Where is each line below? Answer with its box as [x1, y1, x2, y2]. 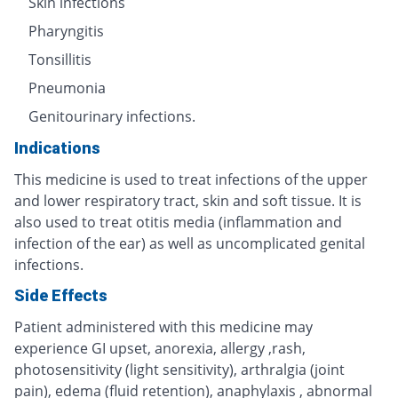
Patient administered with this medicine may [14, 316, 313, 337]
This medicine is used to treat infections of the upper [14, 169, 368, 189]
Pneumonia [28, 77, 106, 98]
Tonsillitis [28, 49, 92, 69]
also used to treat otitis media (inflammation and [14, 211, 342, 232]
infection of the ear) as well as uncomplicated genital [14, 233, 365, 253]
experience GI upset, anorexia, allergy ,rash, [14, 338, 306, 358]
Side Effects [14, 285, 107, 305]
